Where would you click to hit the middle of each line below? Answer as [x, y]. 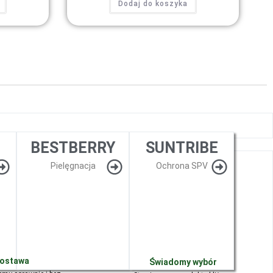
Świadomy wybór [183, 262]
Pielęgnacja [73, 166]
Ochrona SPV [182, 166]
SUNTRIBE [182, 148]
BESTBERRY [73, 148]
